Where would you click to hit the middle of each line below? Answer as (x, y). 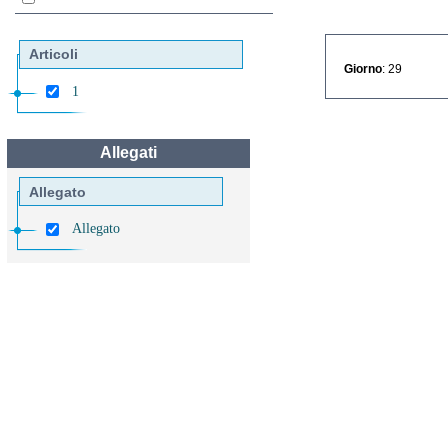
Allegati (128, 153)
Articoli (53, 54)
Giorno (362, 68)
